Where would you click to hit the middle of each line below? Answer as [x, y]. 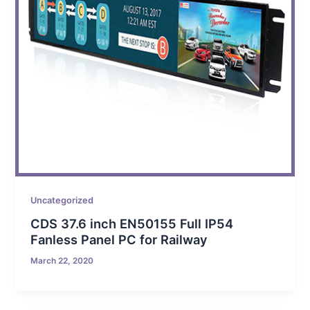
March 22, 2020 [62, 261]
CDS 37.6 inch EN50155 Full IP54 [132, 224]
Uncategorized [62, 200]
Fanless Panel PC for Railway [119, 240]
